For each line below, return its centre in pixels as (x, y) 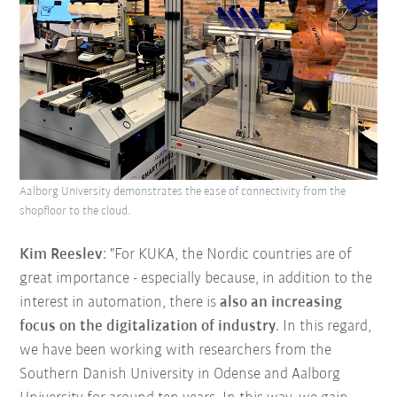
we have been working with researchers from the (176, 351)
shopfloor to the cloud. (75, 212)
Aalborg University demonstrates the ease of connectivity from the (183, 192)
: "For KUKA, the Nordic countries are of (228, 255)
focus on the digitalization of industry (148, 327)
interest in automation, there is (120, 303)
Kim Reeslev (62, 255)
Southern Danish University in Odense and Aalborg (180, 375)
